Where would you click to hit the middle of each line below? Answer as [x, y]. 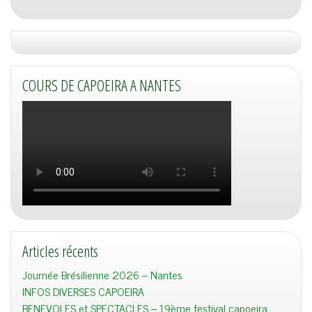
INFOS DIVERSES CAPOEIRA [83, 291]
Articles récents [60, 251]
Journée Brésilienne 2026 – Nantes [102, 275]
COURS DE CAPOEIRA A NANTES [102, 86]
